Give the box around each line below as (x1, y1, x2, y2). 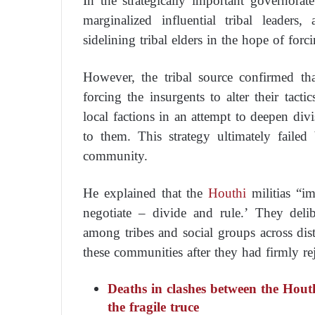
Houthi (208, 181, 247, 205)
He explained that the (83, 181, 209, 205)
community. (83, 143, 148, 168)
